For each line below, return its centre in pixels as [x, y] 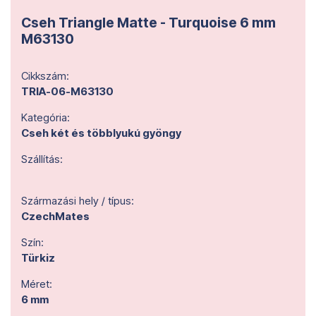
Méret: [37, 284]
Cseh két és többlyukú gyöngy [101, 133]
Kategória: [45, 117]
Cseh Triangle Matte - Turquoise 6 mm [148, 23]
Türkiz [38, 258]
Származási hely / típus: [78, 201]
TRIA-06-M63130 [67, 91]
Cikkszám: [45, 76]
